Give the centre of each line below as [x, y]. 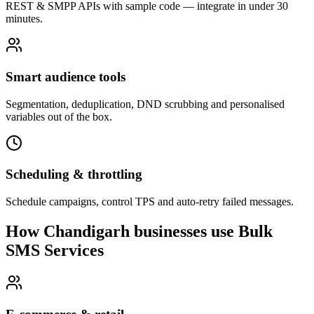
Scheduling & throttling [74, 175]
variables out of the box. [59, 116]
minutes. [24, 19]
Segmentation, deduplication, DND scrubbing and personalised [145, 104]
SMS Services [55, 250]
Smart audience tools [66, 76]
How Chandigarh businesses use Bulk [139, 231]
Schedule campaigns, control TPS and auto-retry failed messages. [150, 202]
